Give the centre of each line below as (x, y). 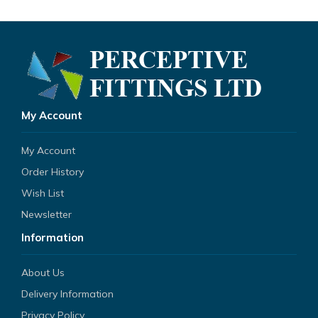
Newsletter (46, 214)
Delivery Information (67, 294)
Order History (53, 172)
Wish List (43, 193)
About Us (43, 273)
